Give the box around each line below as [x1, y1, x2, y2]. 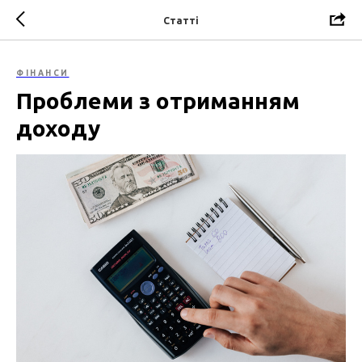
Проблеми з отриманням [16, 88, 300, 113]
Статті [163, 15, 199, 26]
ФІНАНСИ [16, 69, 69, 78]
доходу [16, 116, 100, 141]
